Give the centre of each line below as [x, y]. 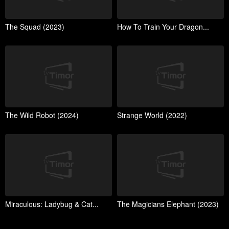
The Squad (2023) [35, 26]
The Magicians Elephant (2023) [168, 204]
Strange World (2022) [152, 115]
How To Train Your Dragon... [163, 26]
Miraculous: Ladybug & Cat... [52, 204]
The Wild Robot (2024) [42, 115]
